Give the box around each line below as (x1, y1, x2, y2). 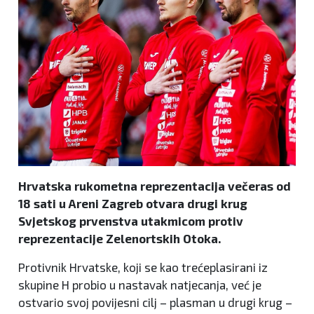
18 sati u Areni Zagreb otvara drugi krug (18, 196, 247, 210)
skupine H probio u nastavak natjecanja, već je (18, 277, 261, 292)
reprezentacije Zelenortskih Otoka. (18, 231, 221, 245)
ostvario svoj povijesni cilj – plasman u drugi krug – (18, 294, 292, 309)
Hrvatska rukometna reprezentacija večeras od (18, 178, 291, 193)
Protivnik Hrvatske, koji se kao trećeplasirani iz (18, 259, 268, 274)
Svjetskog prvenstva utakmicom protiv (18, 213, 243, 228)
